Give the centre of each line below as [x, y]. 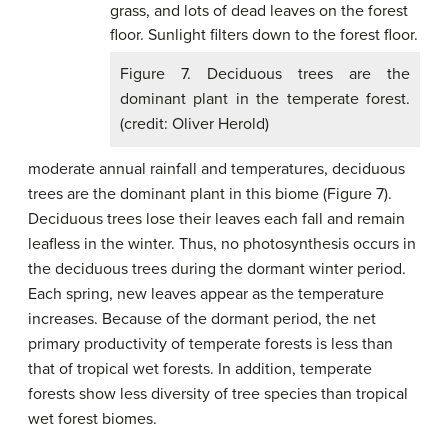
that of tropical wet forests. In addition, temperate [200, 369]
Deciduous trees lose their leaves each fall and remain [216, 219]
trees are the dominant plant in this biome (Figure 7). [210, 194]
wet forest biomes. [92, 419]
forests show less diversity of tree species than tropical [218, 394]
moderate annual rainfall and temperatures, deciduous [216, 169]
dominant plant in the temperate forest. [265, 99]
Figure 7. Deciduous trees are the [265, 74]
